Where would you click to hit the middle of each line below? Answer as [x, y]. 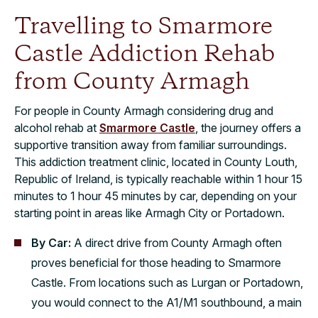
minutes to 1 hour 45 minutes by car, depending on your [155, 196]
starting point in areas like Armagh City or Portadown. [149, 213]
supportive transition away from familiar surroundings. [150, 144]
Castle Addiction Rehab [144, 55]
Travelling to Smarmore [143, 27]
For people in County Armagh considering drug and [144, 110]
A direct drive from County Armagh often [176, 242]
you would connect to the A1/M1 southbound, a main [166, 302]
